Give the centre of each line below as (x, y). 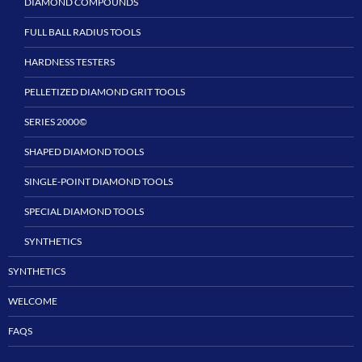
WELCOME (33, 301)
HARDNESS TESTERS (69, 61)
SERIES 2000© (56, 121)
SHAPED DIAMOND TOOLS (84, 151)
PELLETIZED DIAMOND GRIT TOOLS (105, 91)
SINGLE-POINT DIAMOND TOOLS (99, 181)
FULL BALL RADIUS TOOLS (82, 32)
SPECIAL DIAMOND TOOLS (84, 211)
